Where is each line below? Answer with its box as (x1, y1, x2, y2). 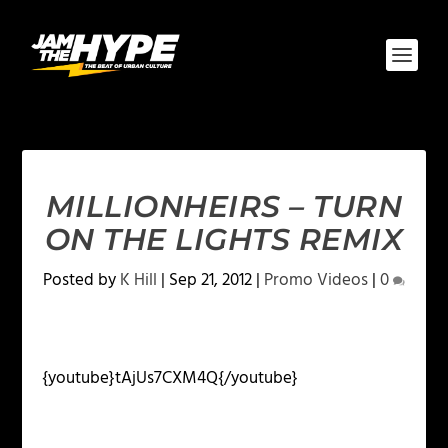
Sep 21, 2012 (169, 267, 252, 294)
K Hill (120, 267, 157, 294)
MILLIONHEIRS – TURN (45, 188, 403, 225)
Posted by (43, 267, 120, 294)
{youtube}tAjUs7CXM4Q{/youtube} (42, 365, 299, 392)
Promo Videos (264, 267, 368, 294)
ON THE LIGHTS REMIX (44, 221, 404, 258)
